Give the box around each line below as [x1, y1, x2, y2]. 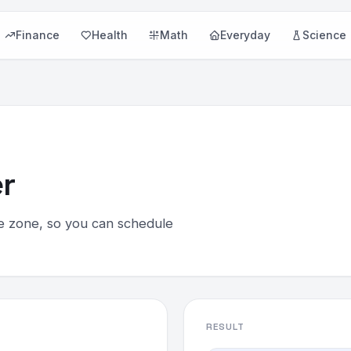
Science [302, 28, 346, 42]
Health [91, 28, 128, 42]
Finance [15, 28, 60, 42]
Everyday [219, 28, 270, 42]
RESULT [206, 320, 244, 333]
